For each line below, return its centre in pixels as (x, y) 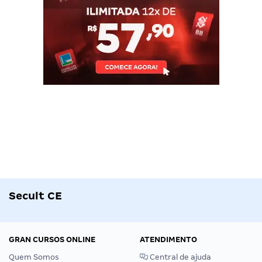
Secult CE (35, 195)
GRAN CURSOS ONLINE (52, 239)
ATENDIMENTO (168, 239)
